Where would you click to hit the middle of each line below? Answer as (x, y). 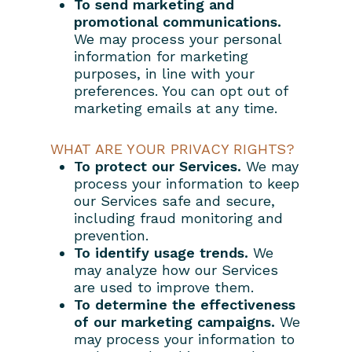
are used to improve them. (164, 287)
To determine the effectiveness (185, 304)
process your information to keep (187, 183)
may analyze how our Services (176, 269)
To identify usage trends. (161, 252)
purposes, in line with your (164, 73)
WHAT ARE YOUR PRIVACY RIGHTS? (172, 148)
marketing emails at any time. (176, 108)
